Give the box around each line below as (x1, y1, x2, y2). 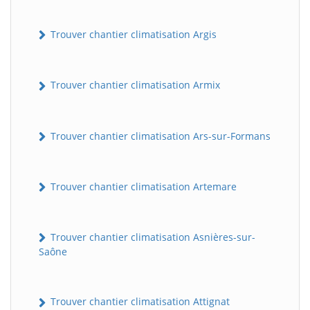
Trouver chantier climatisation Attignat (48, 295, 230, 309)
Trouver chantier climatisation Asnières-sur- (48, 230, 255, 244)
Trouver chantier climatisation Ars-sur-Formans (48, 129, 271, 143)
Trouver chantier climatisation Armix (48, 78, 220, 92)
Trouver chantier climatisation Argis (48, 28, 217, 42)
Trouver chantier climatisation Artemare (48, 179, 237, 193)
